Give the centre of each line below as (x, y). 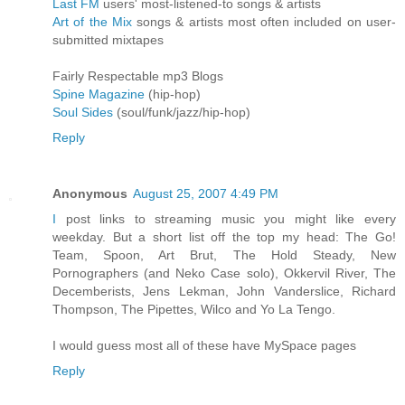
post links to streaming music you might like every (226, 219)
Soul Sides (83, 113)
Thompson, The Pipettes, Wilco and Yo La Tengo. (194, 310)
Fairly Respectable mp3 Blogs (138, 76)
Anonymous (90, 194)
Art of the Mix (92, 22)
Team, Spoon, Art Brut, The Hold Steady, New (224, 255)
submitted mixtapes (108, 40)
